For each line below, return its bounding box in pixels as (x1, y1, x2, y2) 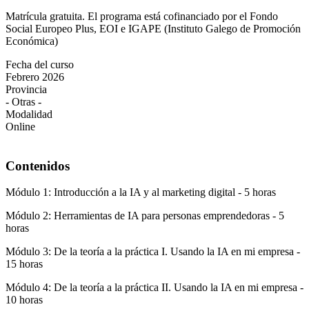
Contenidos (6, 158, 70, 173)
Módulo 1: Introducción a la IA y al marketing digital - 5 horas (6, 186, 276, 199)
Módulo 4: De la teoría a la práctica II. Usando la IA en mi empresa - (6, 281, 303, 294)
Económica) (6, 34, 58, 47)
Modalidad (6, 108, 52, 120)
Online (6, 120, 35, 132)
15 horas (6, 258, 43, 270)
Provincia (6, 83, 47, 95)
